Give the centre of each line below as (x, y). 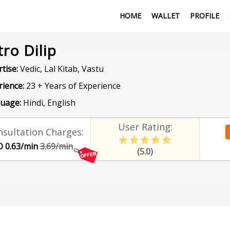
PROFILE (205, 16)
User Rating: (145, 127)
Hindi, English (48, 103)
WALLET (166, 16)
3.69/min (56, 146)
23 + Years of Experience (72, 86)
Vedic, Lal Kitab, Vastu (61, 69)
